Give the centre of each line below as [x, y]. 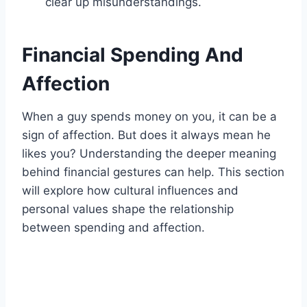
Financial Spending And [133, 55]
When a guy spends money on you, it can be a [149, 117]
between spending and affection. [113, 228]
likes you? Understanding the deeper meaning [149, 154]
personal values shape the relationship [128, 209]
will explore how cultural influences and [130, 191]
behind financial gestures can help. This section [153, 172]
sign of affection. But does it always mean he [146, 135]
